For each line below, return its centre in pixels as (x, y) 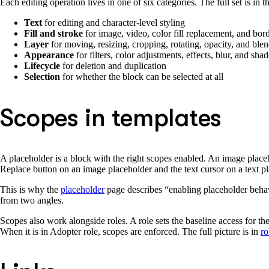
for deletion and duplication (113, 65)
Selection (42, 76)
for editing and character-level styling (113, 22)
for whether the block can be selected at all (142, 76)
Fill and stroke (53, 33)
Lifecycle (42, 65)
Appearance (49, 55)
